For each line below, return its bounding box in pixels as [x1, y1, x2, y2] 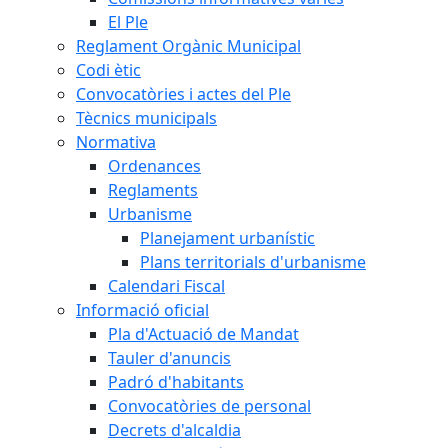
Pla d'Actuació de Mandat [108, 322, 299, 345]
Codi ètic [76, 58, 141, 81]
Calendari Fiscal [108, 274, 225, 297]
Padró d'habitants [108, 370, 244, 393]
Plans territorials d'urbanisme [140, 250, 366, 273]
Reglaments [108, 178, 198, 201]
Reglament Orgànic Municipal [76, 34, 301, 57]
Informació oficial [76, 298, 209, 321]
